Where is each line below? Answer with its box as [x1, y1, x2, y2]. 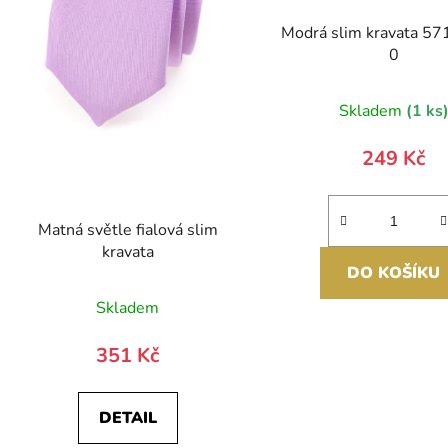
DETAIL [98, 407, 157, 430]
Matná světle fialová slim [37, 219, 218, 242]
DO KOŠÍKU [347, 261, 441, 284]
